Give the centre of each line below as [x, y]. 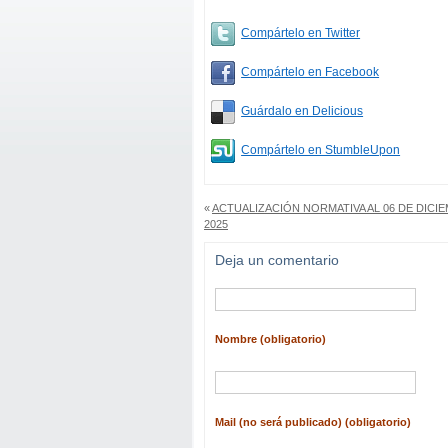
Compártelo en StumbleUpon [321, 150]
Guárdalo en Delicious [302, 111]
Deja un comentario [277, 260]
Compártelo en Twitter [301, 33]
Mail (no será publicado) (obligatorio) [313, 422]
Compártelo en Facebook [310, 72]
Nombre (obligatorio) [270, 338]
